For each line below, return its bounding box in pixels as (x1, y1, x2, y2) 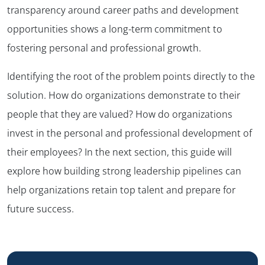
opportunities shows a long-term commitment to (7, 22, 222, 36)
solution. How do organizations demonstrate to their (7, 89, 240, 102)
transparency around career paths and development (7, 4, 239, 17)
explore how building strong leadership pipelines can (7, 164, 241, 178)
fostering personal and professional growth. (7, 41, 201, 55)
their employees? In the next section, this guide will (7, 146, 232, 159)
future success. (7, 202, 74, 216)
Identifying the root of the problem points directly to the (7, 70, 255, 83)
